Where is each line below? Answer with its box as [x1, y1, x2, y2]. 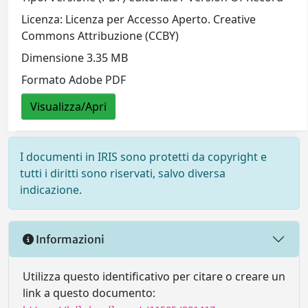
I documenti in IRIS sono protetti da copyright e [20, 149, 267, 164]
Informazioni [34, 232, 104, 246]
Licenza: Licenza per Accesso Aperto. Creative [21, 12, 256, 27]
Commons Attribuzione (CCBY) [21, 28, 179, 44]
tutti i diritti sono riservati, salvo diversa [20, 166, 225, 181]
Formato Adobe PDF [21, 72, 126, 88]
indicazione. [20, 182, 82, 197]
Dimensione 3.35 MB [21, 50, 129, 66]
